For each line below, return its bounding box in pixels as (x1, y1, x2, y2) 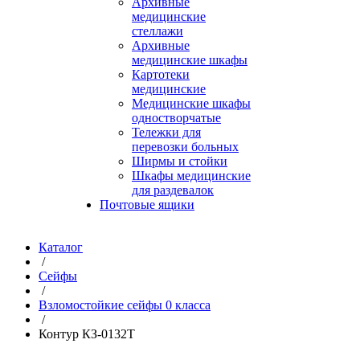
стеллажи (132, 24, 183, 38)
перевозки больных (132, 140, 239, 153)
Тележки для (132, 125, 201, 139)
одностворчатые (132, 111, 221, 125)
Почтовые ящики (100, 198, 194, 211)
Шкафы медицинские (132, 169, 251, 182)
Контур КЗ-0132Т (39, 327, 135, 341)
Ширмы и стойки (132, 154, 227, 168)
